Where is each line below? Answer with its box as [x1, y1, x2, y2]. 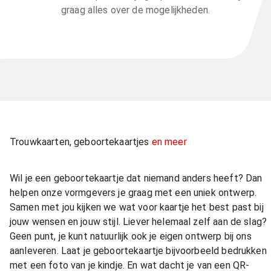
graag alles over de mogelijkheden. [60, 4, 211, 16]
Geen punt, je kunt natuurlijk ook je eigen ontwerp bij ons [10, 230, 252, 242]
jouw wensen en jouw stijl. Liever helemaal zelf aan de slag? [10, 216, 267, 227]
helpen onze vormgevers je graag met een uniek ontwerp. [10, 187, 257, 198]
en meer [151, 136, 187, 148]
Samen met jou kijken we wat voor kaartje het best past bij [10, 201, 264, 213]
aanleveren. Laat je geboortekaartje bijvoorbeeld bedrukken [10, 245, 267, 256]
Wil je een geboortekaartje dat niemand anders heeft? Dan [10, 172, 263, 184]
